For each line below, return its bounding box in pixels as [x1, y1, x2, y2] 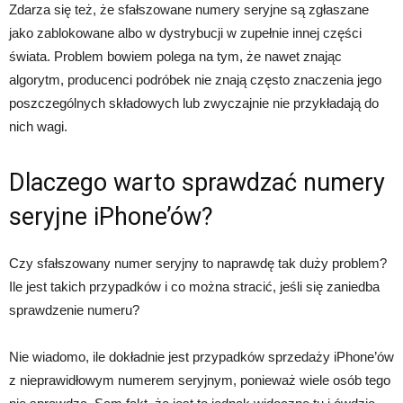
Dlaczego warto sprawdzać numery [9, 168, 385, 198]
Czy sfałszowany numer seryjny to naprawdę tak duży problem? [9, 255, 387, 272]
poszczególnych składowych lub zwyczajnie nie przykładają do [9, 95, 379, 112]
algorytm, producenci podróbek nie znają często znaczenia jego [9, 72, 381, 88]
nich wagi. [9, 119, 67, 135]
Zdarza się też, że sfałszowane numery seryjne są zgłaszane [9, 2, 369, 18]
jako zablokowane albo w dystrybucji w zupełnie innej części [9, 25, 362, 41]
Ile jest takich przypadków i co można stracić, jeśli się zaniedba [9, 279, 380, 295]
